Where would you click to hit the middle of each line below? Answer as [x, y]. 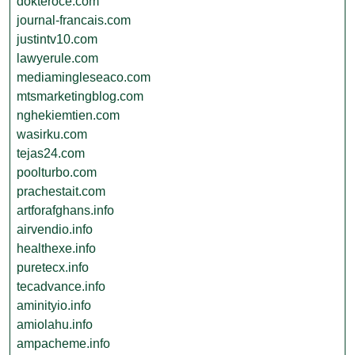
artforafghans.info [65, 210]
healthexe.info [56, 248]
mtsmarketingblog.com [80, 96]
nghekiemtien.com [68, 115]
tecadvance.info [61, 286]
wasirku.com [52, 134]
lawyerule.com [57, 58]
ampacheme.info [63, 344]
